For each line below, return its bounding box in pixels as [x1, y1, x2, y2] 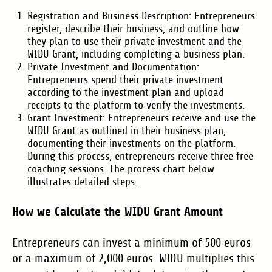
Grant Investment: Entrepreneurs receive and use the [27, 112, 256, 124]
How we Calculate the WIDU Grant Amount [12, 204, 223, 219]
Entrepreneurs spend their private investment [27, 73, 223, 86]
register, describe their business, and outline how [27, 22, 239, 35]
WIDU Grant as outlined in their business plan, [27, 124, 226, 137]
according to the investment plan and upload [27, 86, 224, 99]
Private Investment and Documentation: [27, 61, 199, 73]
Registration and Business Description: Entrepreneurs [27, 10, 255, 22]
